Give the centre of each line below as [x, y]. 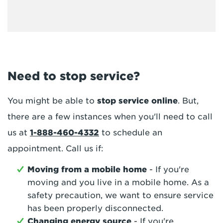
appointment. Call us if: [56, 149]
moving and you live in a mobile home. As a [118, 182]
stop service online [137, 101]
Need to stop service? [74, 76]
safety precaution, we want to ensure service [120, 195]
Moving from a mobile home [87, 169]
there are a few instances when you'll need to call [110, 117]
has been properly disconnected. [95, 208]
